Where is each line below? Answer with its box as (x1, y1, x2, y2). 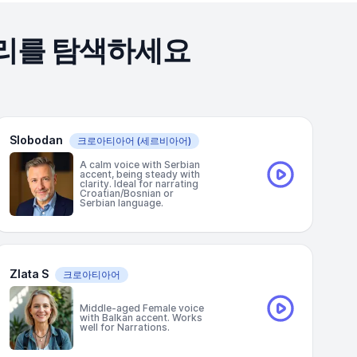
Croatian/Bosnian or (80, 187, 174, 199)
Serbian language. (80, 197, 163, 209)
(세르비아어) (135, 135, 191, 147)
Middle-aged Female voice (80, 302, 204, 314)
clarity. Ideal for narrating (80, 178, 198, 190)
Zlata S (10, 267, 49, 280)
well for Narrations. (80, 321, 170, 333)
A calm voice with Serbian (80, 159, 200, 171)
